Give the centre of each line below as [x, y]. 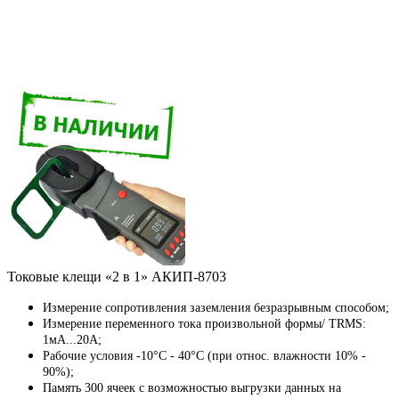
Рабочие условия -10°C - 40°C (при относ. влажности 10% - [204, 356]
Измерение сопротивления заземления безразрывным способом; [216, 308]
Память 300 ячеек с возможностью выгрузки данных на [192, 388]
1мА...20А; [72, 340]
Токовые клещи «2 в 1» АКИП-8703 [117, 277]
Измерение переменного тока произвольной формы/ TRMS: [204, 324]
